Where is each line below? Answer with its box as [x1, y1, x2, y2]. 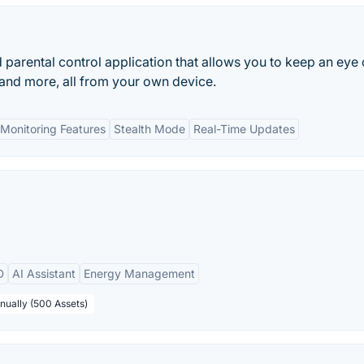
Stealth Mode [114, 122, 185, 136]
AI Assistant [12, 266, 76, 280]
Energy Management [84, 266, 195, 280]
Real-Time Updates [193, 122, 295, 136]
